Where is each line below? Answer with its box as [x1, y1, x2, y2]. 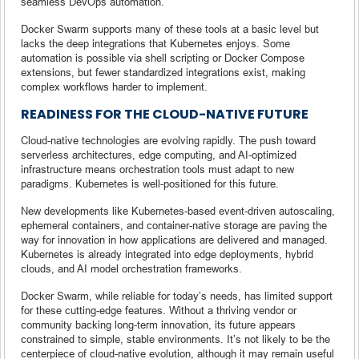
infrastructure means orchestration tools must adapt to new [21, 162, 294, 175]
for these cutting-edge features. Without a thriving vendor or [21, 303, 296, 317]
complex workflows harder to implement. [21, 79, 208, 93]
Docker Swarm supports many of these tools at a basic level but [21, 22, 319, 35]
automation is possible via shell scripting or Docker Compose [21, 50, 305, 64]
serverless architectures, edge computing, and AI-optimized [21, 147, 296, 161]
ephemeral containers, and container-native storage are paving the [21, 218, 327, 232]
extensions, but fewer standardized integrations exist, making [21, 65, 305, 79]
